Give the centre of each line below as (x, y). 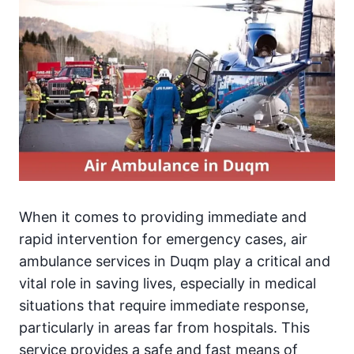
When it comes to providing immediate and (163, 217)
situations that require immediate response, (164, 306)
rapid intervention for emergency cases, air (163, 239)
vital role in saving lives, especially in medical (168, 284)
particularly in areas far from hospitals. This (164, 328)
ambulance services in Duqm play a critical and (175, 262)
